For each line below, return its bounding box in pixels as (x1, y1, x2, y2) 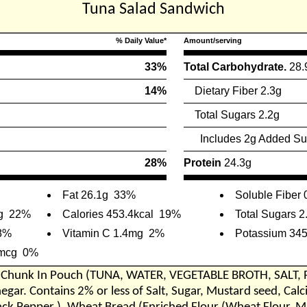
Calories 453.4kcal (62, 208, 153, 220)
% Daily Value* (116, 36, 167, 45)
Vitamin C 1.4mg (62, 228, 143, 239)
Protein (184, 157, 224, 169)
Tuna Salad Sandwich (82, 1, 225, 18)
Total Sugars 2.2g (184, 109, 280, 121)
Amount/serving (184, 36, 242, 45)
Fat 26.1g (62, 189, 108, 201)
